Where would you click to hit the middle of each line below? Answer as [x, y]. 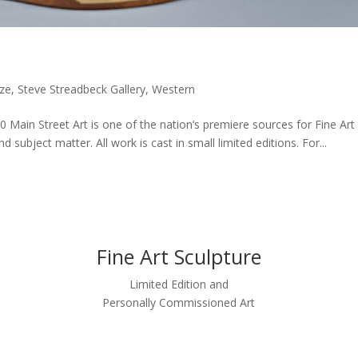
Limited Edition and [179, 284]
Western [174, 89]
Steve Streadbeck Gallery [82, 89]
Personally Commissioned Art [179, 303]
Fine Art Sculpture [179, 257]
